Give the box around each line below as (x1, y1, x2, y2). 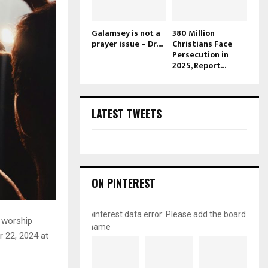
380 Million (172, 26, 215, 40)
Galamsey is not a (92, 26, 160, 40)
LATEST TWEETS (92, 105, 162, 121)
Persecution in (172, 47, 229, 62)
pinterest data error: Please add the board (89, 209, 246, 219)
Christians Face (172, 36, 232, 51)
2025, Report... (172, 58, 226, 72)
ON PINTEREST (92, 175, 156, 191)
